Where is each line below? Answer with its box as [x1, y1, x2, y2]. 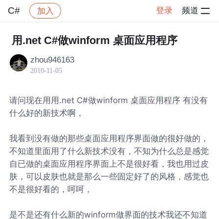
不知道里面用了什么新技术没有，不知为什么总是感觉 [9, 146, 209, 156]
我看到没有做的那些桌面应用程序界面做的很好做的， [9, 133, 209, 143]
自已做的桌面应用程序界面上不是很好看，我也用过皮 [9, 158, 209, 169]
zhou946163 [30, 55, 75, 65]
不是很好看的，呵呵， [9, 184, 93, 194]
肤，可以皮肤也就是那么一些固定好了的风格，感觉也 [9, 171, 209, 181]
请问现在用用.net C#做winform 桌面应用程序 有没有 [9, 95, 208, 105]
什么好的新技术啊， [9, 108, 85, 118]
